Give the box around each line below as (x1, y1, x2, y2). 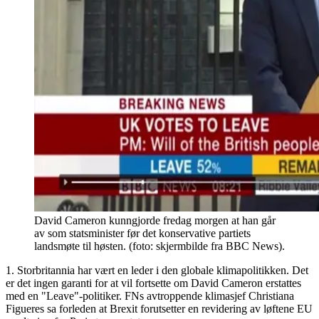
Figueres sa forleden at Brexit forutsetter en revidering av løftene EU (6, 302, 313, 315)
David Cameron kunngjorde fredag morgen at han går (34, 214, 276, 226)
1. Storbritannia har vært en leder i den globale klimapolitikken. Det (6, 263, 308, 276)
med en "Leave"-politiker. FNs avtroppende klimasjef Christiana (6, 289, 294, 302)
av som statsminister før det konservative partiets (34, 226, 251, 239)
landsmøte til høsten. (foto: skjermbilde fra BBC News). (34, 239, 285, 252)
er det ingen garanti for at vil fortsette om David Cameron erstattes (6, 276, 301, 289)
